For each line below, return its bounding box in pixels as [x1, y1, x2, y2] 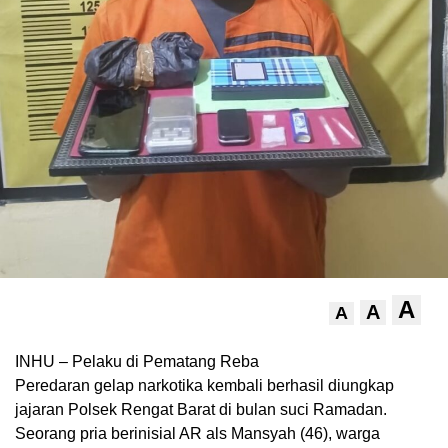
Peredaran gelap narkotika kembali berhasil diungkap [15, 376, 394, 394]
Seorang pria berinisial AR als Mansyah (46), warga [15, 424, 380, 442]
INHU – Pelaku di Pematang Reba [15, 352, 259, 370]
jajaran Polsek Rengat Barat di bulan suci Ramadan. [15, 400, 387, 418]
